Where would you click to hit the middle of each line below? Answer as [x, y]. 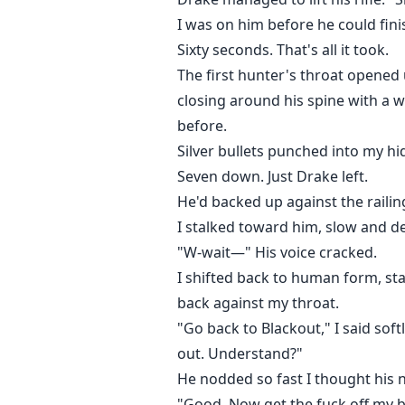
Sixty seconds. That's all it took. [283, 50]
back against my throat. [258, 303]
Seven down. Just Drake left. [273, 177]
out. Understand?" [240, 354]
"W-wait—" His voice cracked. [277, 253]
